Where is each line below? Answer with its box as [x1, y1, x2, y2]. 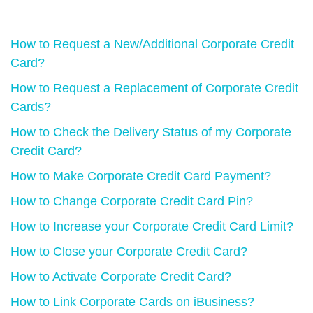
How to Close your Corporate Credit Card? [10, 245, 247, 259]
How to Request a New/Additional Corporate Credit [10, 37, 294, 51]
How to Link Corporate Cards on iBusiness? [10, 295, 254, 309]
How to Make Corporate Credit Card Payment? [10, 169, 271, 183]
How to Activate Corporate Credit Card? [10, 270, 231, 284]
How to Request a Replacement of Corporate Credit [10, 81, 298, 95]
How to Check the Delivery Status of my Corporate [10, 125, 291, 139]
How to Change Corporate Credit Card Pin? [10, 194, 253, 208]
